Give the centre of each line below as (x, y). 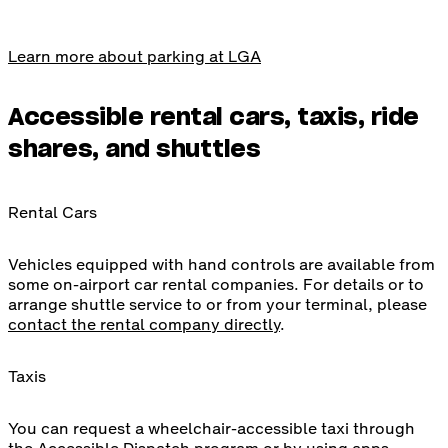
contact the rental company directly (144, 324)
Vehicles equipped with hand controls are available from (221, 264)
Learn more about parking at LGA (134, 56)
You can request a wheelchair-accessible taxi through (211, 428)
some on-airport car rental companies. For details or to (216, 284)
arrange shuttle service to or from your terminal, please (217, 304)
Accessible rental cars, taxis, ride (213, 118)
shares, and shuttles (134, 150)
